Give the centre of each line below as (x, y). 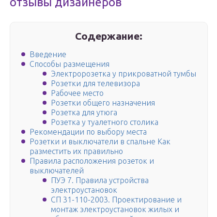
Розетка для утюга (84, 113)
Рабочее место (77, 93)
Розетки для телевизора (95, 84)
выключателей (57, 171)
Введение (48, 54)
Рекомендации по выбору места (88, 132)
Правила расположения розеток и (92, 161)
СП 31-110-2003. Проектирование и (116, 200)
